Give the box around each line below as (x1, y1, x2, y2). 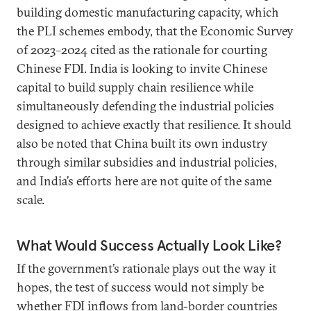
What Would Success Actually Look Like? (17, 235, 282, 255)
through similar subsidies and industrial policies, (17, 154, 277, 170)
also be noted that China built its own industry (17, 135, 268, 151)
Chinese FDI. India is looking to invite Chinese (17, 60, 267, 76)
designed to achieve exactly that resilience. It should (17, 117, 292, 133)
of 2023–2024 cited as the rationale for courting (17, 42, 267, 58)
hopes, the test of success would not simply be (17, 279, 264, 295)
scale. (17, 192, 50, 208)
